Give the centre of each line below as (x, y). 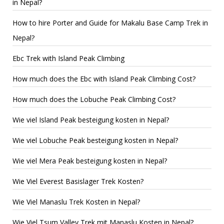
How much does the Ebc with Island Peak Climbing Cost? (104, 78)
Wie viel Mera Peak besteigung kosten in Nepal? (90, 160)
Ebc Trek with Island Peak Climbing (68, 58)
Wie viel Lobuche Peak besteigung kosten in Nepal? (95, 140)
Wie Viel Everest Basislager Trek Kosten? (78, 181)
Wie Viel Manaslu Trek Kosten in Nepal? (76, 201)
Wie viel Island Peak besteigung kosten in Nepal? (91, 119)
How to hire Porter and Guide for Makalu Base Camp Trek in (110, 22)
